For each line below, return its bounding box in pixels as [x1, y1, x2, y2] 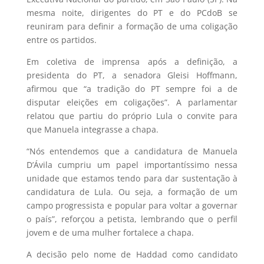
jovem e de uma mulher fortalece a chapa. [26, 227, 194, 239]
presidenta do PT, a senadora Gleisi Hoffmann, [26, 70, 238, 81]
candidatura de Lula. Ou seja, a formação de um [26, 186, 238, 198]
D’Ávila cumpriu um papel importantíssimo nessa [26, 159, 238, 171]
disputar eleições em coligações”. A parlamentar [26, 97, 238, 108]
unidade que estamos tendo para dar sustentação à [26, 173, 238, 184]
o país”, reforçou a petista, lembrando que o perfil [26, 213, 238, 225]
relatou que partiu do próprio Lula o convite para [26, 110, 238, 122]
